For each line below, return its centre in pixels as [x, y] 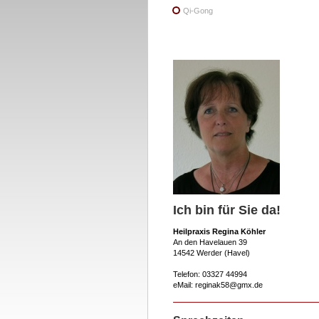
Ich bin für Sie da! [227, 210]
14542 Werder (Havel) [211, 253]
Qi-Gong [198, 11]
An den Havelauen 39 [210, 242]
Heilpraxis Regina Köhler [219, 231]
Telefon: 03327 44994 [210, 274]
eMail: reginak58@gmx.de [218, 285]
